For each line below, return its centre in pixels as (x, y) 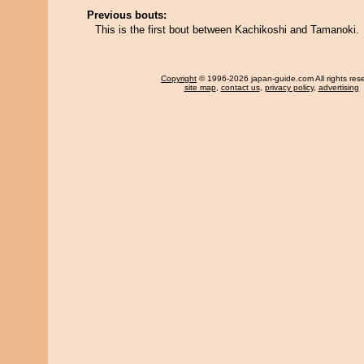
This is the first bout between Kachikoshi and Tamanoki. (227, 30)
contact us (240, 87)
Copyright (179, 78)
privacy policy (289, 87)
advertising (338, 87)
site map (200, 87)
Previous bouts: (127, 15)
